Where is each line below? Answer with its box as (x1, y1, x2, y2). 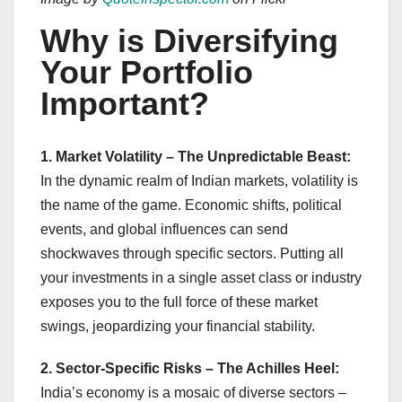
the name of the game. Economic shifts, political (40, 197, 342, 214)
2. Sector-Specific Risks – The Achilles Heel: (40, 361, 339, 377)
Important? (40, 85, 209, 123)
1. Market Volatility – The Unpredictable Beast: (40, 149, 351, 165)
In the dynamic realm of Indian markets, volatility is (40, 173, 358, 189)
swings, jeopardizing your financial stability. (40, 319, 315, 335)
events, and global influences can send (40, 222, 288, 238)
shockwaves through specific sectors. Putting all (40, 246, 344, 262)
